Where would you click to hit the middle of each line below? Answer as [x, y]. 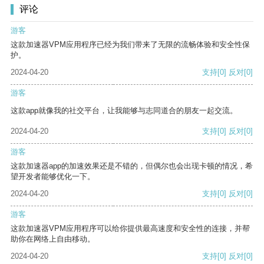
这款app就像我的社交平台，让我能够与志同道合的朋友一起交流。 [124, 111]
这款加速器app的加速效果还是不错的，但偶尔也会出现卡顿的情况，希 [132, 166]
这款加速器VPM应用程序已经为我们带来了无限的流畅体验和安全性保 [130, 45]
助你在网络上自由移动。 [53, 239]
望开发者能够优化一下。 [53, 177]
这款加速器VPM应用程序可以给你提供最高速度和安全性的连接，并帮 [130, 229]
